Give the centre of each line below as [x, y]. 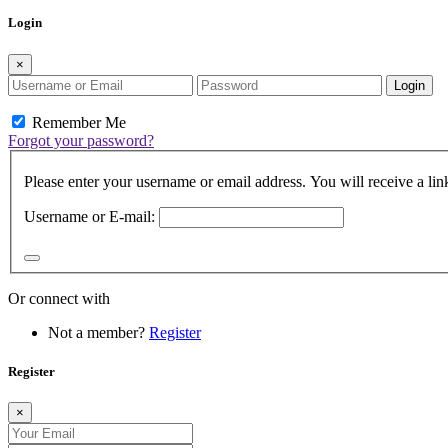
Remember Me [77, 122]
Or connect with [59, 299]
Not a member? [98, 333]
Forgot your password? [81, 140]
